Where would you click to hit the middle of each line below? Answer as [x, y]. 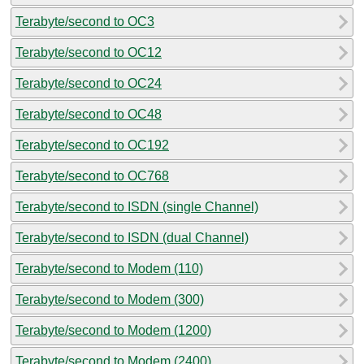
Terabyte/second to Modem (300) [110, 299]
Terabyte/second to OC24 [89, 83]
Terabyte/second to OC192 [92, 145]
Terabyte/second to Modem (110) [109, 268]
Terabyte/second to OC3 [85, 21]
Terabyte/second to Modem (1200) [113, 330]
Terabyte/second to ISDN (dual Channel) [132, 237]
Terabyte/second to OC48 [89, 114]
